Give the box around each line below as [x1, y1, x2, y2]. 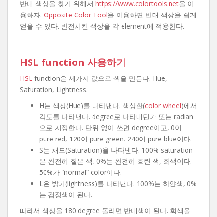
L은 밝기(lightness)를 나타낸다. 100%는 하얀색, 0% [39, 179, 197, 188]
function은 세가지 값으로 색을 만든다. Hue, [32, 74, 167, 83]
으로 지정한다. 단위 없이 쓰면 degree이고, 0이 [39, 123, 182, 132]
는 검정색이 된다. [39, 190, 92, 199]
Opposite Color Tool [44, 10, 108, 19]
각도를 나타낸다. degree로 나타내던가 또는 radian [39, 112, 193, 121]
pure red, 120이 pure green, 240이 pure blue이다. [39, 134, 192, 143]
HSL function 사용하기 [20, 56, 126, 69]
